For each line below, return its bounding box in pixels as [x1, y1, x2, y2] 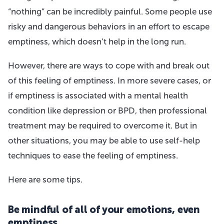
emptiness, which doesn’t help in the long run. [8, 36, 186, 46]
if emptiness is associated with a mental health [8, 90, 188, 100]
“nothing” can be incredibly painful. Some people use [8, 6, 212, 16]
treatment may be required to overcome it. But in [8, 120, 197, 130]
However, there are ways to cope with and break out [8, 60, 209, 70]
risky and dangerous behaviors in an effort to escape [8, 21, 209, 31]
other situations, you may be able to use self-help [8, 135, 200, 145]
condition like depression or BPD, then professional [8, 105, 207, 115]
